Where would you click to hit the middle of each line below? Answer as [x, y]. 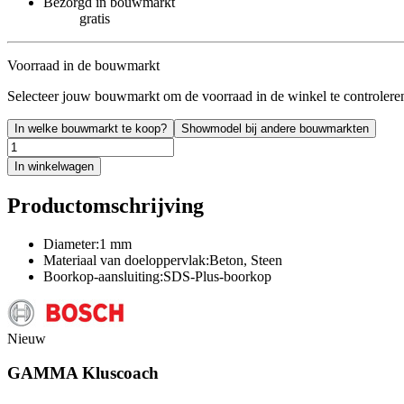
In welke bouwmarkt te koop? [91, 128]
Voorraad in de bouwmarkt [83, 65]
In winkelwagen [54, 166]
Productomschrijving [106, 205]
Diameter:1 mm [87, 243]
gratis [95, 18]
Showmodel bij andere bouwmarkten [275, 128]
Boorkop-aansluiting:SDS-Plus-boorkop [157, 276]
